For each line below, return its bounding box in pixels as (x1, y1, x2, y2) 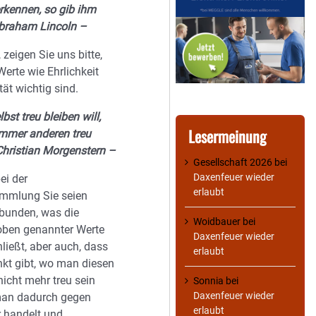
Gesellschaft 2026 (193, 157, 272, 169)
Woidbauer (193, 216, 241, 228)
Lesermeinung (188, 125, 267, 148)
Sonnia (193, 275, 224, 287)
